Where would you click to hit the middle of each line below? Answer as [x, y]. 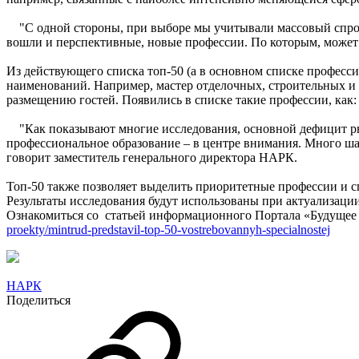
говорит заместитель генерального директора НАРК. [152, 157]
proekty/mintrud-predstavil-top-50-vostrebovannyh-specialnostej [168, 230]
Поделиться [38, 300]
